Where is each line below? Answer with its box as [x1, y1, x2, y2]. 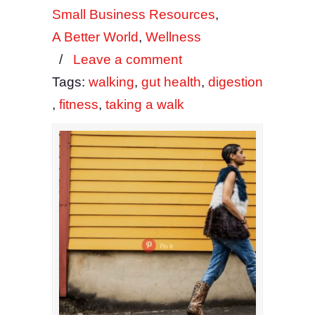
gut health [141, 75, 201, 89]
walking [89, 75, 134, 89]
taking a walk [105, 97, 184, 112]
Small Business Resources [52, 7, 215, 22]
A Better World [52, 30, 139, 44]
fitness [59, 97, 98, 112]
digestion [208, 75, 263, 89]
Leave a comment [73, 52, 182, 67]
